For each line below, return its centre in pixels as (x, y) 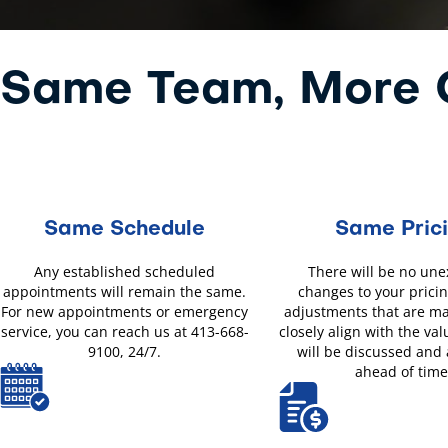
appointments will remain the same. (125, 292)
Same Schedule (125, 230)
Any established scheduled (125, 272)
